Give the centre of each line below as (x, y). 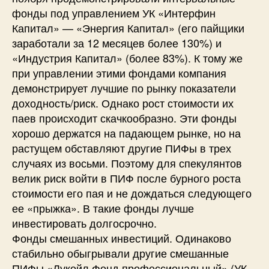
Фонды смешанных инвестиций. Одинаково (122, 237)
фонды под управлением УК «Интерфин (114, 12)
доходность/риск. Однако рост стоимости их (123, 102)
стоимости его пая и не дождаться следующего (132, 192)
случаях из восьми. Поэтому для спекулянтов (127, 162)
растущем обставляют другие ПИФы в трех (122, 147)
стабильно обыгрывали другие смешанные (120, 252)
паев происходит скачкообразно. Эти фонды (124, 117)
